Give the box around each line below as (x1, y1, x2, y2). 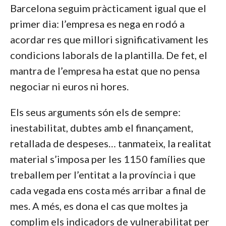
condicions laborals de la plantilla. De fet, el (10, 49, 207, 61)
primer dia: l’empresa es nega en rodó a (10, 18, 185, 30)
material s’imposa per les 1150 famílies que (10, 153, 205, 165)
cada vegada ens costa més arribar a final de (10, 184, 206, 196)
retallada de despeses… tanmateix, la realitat (10, 137, 211, 149)
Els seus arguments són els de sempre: (10, 106, 181, 118)
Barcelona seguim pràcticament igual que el (10, 2, 206, 14)
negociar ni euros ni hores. (10, 80, 129, 92)
